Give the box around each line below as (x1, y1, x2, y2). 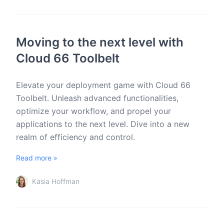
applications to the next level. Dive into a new (16, 119, 189, 129)
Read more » (16, 153, 57, 162)
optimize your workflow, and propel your (16, 106, 171, 116)
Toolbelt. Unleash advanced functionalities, (16, 93, 178, 103)
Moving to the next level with (16, 35, 183, 49)
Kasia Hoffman (32, 177, 79, 185)
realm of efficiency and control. (16, 132, 135, 142)
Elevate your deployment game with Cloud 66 (16, 80, 190, 90)
